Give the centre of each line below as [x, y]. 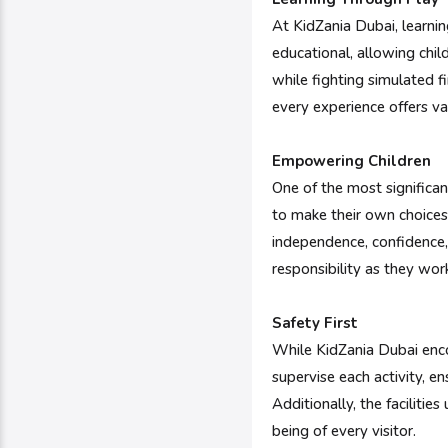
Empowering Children [351, 161]
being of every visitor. [344, 431]
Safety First [315, 323]
